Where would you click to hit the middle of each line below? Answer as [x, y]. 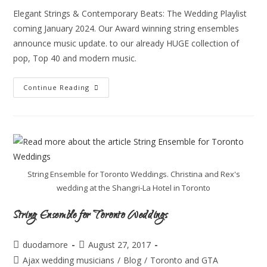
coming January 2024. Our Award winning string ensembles [126, 28]
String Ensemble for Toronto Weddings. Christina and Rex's [133, 174]
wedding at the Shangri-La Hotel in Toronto [133, 188]
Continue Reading [57, 87]
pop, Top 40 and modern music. [75, 58]
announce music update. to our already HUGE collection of [126, 43]
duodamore [46, 245]
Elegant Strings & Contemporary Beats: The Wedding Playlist [130, 13]
